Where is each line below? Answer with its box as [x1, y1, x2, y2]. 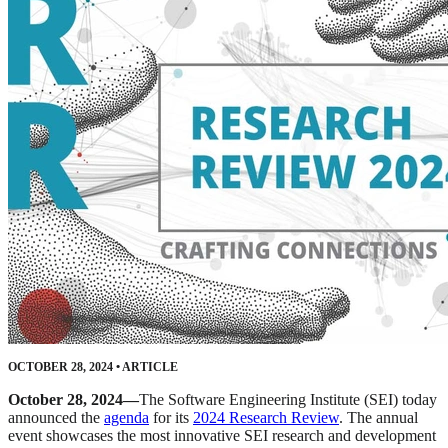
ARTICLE [120, 360, 178, 375]
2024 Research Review [193, 409, 339, 427]
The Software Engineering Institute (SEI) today [139, 391, 437, 409]
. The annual [339, 409, 418, 427]
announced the [8, 409, 104, 427]
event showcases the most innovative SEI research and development [8, 427, 436, 445]
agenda [104, 409, 149, 427]
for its [149, 409, 193, 427]
